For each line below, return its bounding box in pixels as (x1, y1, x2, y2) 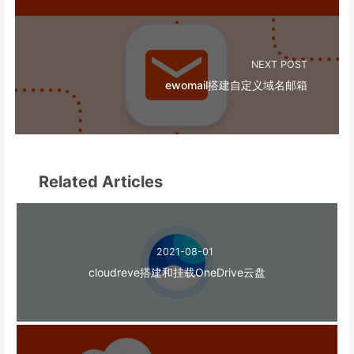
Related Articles (35, 172, 164, 192)
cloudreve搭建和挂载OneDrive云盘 (88, 265, 265, 279)
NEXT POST (251, 58, 307, 70)
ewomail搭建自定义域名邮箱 (165, 77, 307, 92)
